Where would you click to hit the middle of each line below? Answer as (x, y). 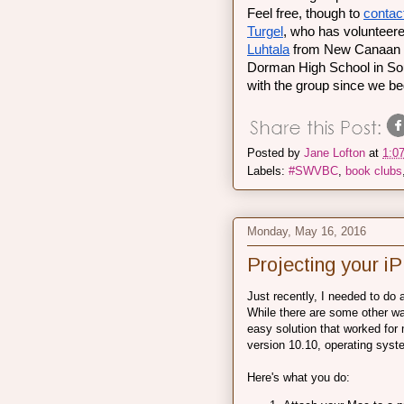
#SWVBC (313, 171)
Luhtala (268, 49)
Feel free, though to (305, 13)
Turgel (265, 31)
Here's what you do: (298, 377)
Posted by (275, 153)
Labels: (268, 171)
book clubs (374, 171)
